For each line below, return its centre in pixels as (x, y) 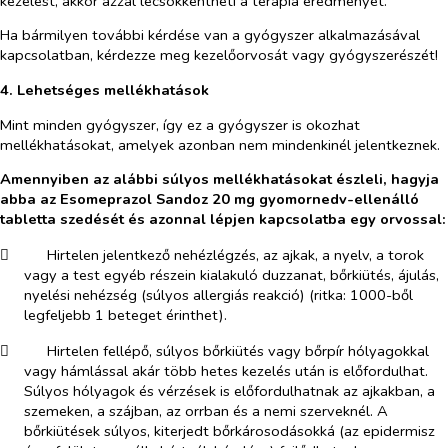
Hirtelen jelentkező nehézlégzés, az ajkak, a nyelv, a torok (235, 255)
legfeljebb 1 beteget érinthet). (125, 315)
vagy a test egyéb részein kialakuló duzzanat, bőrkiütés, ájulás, (231, 275)
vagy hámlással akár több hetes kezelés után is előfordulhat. (226, 370)
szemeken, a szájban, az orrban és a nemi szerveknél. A (206, 410)
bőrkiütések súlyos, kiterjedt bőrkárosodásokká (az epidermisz (229, 430)
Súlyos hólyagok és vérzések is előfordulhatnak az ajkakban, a (229, 390)
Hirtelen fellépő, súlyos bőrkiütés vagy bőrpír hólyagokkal (237, 350)
